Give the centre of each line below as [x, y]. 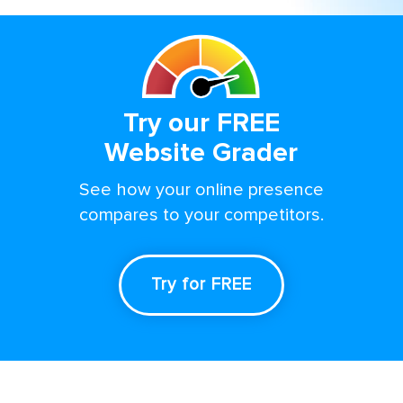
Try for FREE [201, 284]
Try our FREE [201, 123]
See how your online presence [201, 189]
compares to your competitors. [201, 215]
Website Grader [201, 152]
